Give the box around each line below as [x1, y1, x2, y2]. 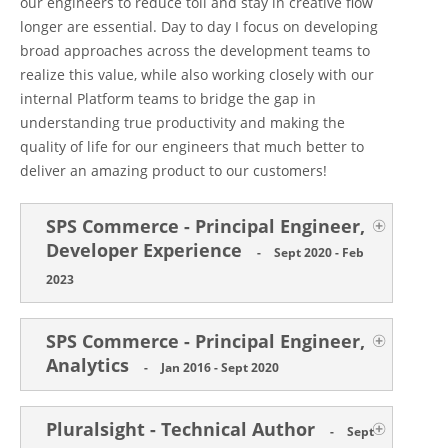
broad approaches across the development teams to [20, 41, 370, 61]
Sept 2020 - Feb [274, 244, 364, 262]
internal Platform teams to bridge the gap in [20, 89, 316, 109]
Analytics [46, 353, 134, 378]
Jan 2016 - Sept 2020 [161, 359, 279, 377]
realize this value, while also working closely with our [20, 65, 374, 85]
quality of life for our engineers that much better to [20, 137, 364, 157]
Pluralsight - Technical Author [46, 417, 320, 442]
